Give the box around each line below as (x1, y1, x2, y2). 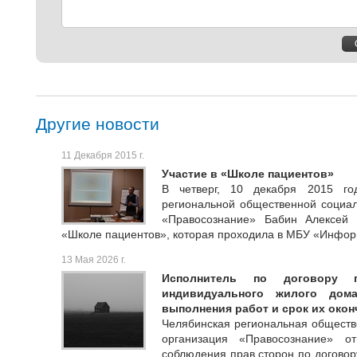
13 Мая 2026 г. (61, 254, 126, 266)
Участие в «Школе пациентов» (162, 167, 334, 181)
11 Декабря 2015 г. (61, 150, 144, 162)
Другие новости (36, 114, 159, 133)
